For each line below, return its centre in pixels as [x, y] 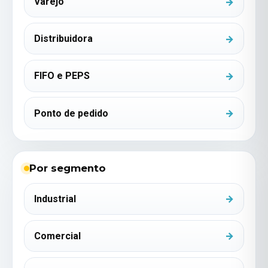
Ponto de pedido [71, 113]
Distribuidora [64, 39]
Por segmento [67, 168]
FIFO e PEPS [62, 76]
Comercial [58, 236]
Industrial [55, 199]
